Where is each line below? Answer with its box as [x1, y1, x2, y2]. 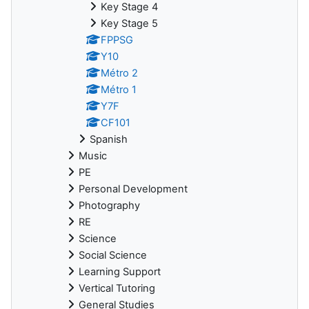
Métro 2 [101, 66, 138, 79]
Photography [79, 199, 140, 212]
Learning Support [79, 265, 161, 278]
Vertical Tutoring [79, 281, 155, 295]
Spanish [90, 132, 128, 146]
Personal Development [79, 182, 188, 195]
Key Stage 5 [101, 17, 158, 30]
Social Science [79, 248, 147, 261]
